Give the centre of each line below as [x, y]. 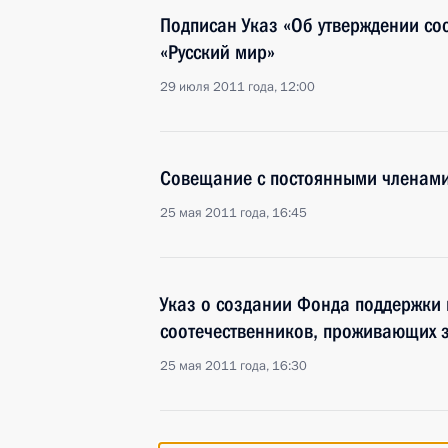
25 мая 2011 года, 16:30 [233, 366]
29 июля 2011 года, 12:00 [237, 87]
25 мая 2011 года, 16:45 [233, 213]
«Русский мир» [217, 52]
